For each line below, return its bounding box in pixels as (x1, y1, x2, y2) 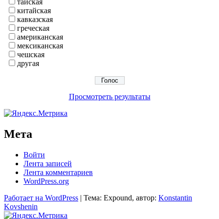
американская (17, 33, 63, 42)
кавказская (17, 15, 53, 24)
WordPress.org (23, 177, 69, 186)
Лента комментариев (23, 168, 93, 177)
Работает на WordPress (4, 194, 78, 202)
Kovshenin (4, 202, 38, 211)
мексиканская (17, 42, 63, 50)
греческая (17, 24, 49, 33)
